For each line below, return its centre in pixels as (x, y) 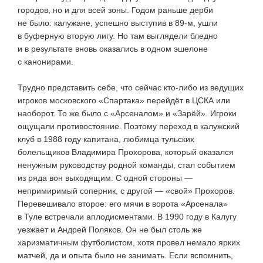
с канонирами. (45, 61)
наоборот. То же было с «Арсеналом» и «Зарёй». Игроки (127, 113)
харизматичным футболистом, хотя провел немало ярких (129, 242)
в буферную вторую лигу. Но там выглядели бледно (118, 36)
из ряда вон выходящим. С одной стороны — (105, 178)
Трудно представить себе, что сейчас (91, 87)
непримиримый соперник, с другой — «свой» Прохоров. (126, 190)
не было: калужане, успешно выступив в (96, 23)
